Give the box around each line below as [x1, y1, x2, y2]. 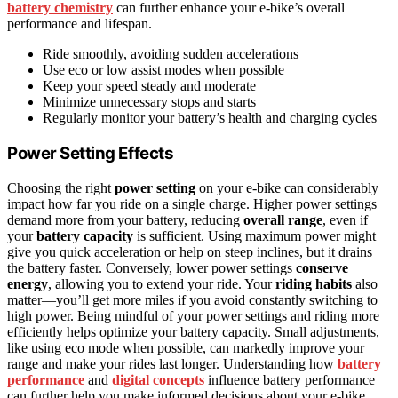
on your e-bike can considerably [195, 179, 378, 195]
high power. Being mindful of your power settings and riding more [7, 307, 379, 323]
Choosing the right [7, 179, 115, 195]
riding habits [275, 275, 352, 291]
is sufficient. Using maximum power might [133, 227, 376, 243]
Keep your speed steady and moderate [43, 78, 256, 94]
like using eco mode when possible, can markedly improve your [7, 339, 364, 355]
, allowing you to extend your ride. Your [48, 275, 275, 291]
